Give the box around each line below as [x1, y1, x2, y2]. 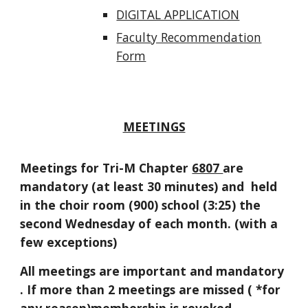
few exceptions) [20, 234, 118, 251]
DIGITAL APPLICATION [116, 6, 240, 23]
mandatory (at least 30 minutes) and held [20, 178, 278, 195]
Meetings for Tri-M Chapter [20, 159, 192, 177]
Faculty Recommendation [116, 29, 262, 46]
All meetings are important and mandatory [20, 263, 285, 280]
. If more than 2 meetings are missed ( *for [20, 281, 281, 298]
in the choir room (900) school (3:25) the [20, 197, 261, 214]
